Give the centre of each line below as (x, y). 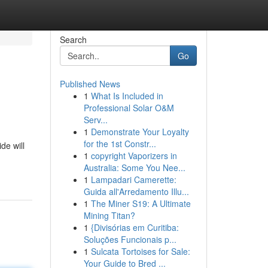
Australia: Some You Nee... (134, 167)
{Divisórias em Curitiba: (135, 227)
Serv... (95, 120)
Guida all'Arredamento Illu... (136, 191)
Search (73, 39)
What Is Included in (127, 96)
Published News (90, 84)
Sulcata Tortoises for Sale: (140, 251)
